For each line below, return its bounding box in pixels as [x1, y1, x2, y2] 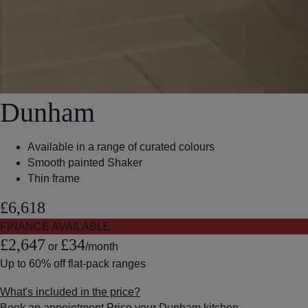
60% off [29, 258, 65, 269]
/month [85, 241, 118, 252]
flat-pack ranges [65, 258, 146, 269]
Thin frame [27, 173, 80, 184]
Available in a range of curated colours [27, 141, 214, 153]
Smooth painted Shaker [27, 157, 142, 168]
